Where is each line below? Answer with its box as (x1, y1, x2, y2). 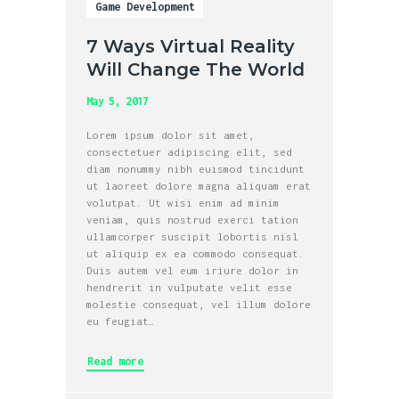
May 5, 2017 (86, 94, 149, 109)
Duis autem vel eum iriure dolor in (86, 264, 299, 276)
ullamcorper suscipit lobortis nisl (86, 230, 299, 242)
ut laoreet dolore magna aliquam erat (86, 179, 312, 191)
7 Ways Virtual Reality (86, 36, 296, 58)
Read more (87, 354, 144, 368)
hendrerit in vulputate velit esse (86, 281, 293, 293)
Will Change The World (86, 59, 305, 81)
